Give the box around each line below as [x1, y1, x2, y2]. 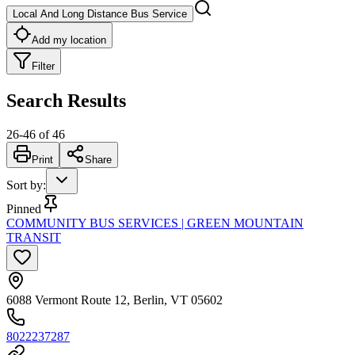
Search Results [6, 90, 126, 111]
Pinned [6, 201, 41, 216]
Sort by [6, 177, 43, 192]
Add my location [32, 33, 106, 46]
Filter [32, 59, 55, 72]
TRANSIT [6, 230, 61, 244]
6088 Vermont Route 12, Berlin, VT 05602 [6, 292, 223, 307]
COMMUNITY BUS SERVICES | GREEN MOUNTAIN [6, 216, 303, 230]
